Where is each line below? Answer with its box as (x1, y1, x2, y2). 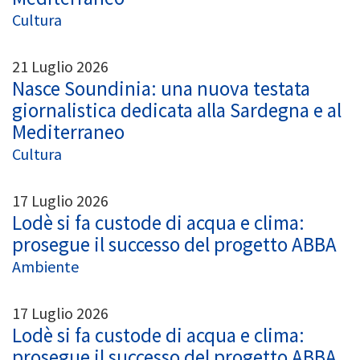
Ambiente (12, 256, 79, 276)
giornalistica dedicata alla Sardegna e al (12, 96, 342, 123)
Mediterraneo (12, 118, 125, 145)
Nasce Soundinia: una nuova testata (12, 75, 310, 101)
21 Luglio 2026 (12, 55, 108, 76)
